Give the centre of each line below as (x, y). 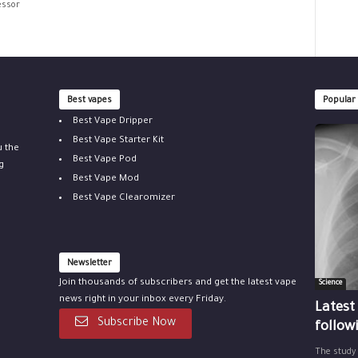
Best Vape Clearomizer (123, 198)
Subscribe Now (135, 324)
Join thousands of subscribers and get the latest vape (177, 284)
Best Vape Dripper (112, 121)
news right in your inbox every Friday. (142, 300)
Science (330, 283)
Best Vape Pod (104, 160)
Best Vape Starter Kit (118, 141)
